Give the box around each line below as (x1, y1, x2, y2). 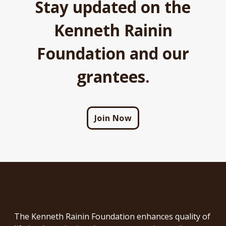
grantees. (76, 66, 150, 88)
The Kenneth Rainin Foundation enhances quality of (14, 211, 210, 222)
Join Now (94, 112, 132, 124)
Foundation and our (37, 43, 189, 65)
